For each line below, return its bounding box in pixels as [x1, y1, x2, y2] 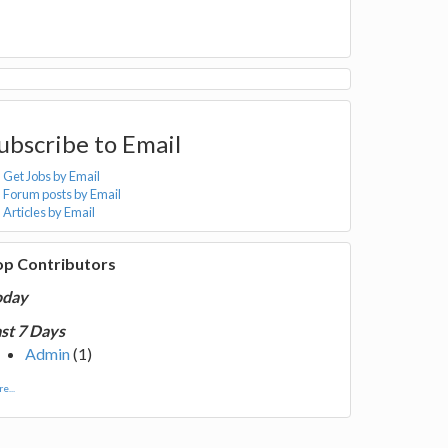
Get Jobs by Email [3, 168, 101, 184]
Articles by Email [3, 204, 96, 220]
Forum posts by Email [3, 186, 122, 202]
